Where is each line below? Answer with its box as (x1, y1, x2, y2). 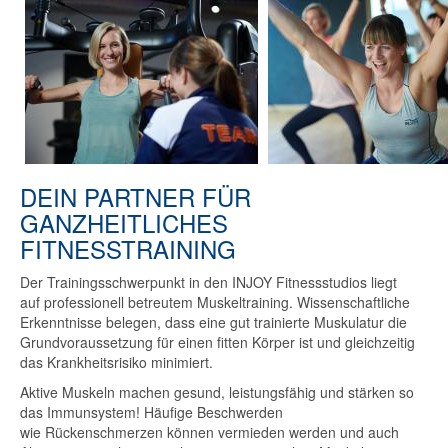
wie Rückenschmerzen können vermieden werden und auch (20, 422, 399, 443)
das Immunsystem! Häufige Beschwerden (20, 402, 283, 423)
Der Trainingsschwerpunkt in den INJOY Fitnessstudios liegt (20, 272, 397, 293)
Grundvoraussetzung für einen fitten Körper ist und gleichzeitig (20, 332, 415, 353)
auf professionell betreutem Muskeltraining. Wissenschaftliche (20, 292, 410, 313)
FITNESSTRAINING (20, 231, 236, 267)
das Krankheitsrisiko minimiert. (20, 352, 213, 373)
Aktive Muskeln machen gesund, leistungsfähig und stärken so (20, 382, 414, 403)
